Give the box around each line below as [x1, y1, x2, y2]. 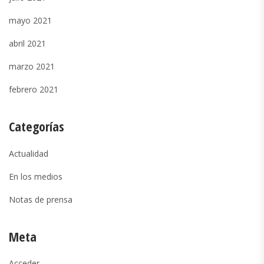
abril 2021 [9, 38, 46, 49]
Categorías [9, 117, 64, 136]
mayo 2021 [9, 15, 52, 27]
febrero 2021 [9, 84, 58, 95]
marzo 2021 [9, 61, 55, 72]
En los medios [9, 171, 62, 183]
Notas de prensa [9, 194, 72, 206]
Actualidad [9, 148, 48, 160]
